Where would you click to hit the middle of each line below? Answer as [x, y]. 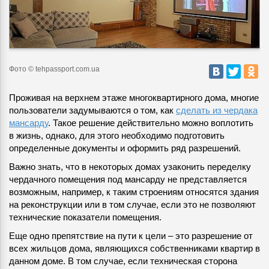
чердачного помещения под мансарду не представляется [128, 180]
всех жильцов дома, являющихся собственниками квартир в [134, 249]
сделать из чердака [217, 110]
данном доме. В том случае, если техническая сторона [123, 261]
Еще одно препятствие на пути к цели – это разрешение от [131, 236]
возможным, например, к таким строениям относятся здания [134, 192]
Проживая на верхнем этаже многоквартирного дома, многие [134, 98]
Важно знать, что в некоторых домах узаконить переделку [130, 167]
